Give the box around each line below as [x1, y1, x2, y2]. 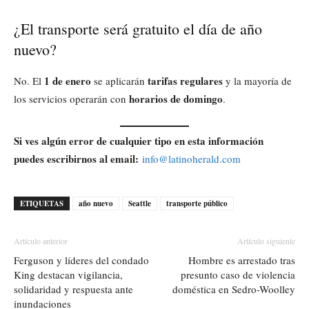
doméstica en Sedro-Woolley [172, 282, 295, 297]
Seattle [128, 198, 151, 210]
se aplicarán [91, 73, 148, 88]
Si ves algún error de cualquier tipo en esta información [14, 133, 263, 149]
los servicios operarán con [14, 91, 129, 106]
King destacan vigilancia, [14, 268, 123, 282]
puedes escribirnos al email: [14, 151, 139, 167]
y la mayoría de [223, 73, 292, 88]
